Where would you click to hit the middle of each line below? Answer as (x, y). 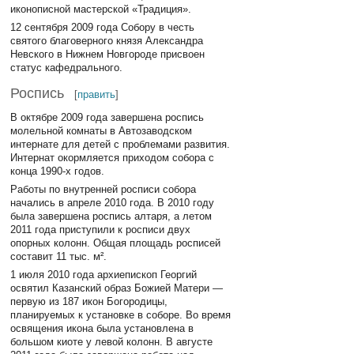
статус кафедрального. (67, 68)
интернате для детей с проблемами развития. (121, 144)
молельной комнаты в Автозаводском (102, 130)
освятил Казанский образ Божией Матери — (117, 288)
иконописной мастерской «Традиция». (101, 9)
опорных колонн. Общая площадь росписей (116, 243)
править (97, 94)
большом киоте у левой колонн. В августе (112, 342)
